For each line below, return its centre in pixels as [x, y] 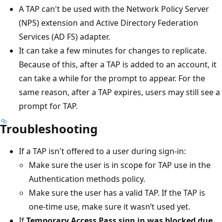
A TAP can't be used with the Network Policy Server [114, 9]
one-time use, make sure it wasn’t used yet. [110, 207]
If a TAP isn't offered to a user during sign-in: [102, 151]
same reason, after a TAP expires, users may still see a [119, 92]
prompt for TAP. [48, 106]
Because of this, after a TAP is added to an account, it [118, 65]
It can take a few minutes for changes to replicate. [113, 51]
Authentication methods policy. [87, 179]
